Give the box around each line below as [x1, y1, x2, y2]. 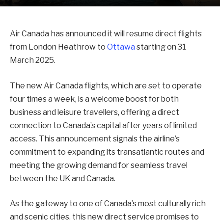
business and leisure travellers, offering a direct [10, 107, 179, 117]
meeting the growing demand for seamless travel [10, 160, 188, 170]
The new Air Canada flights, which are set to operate [10, 81, 202, 90]
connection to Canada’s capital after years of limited [10, 120, 197, 130]
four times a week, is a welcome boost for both [10, 94, 179, 104]
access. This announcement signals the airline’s [10, 134, 180, 143]
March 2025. [10, 55, 55, 65]
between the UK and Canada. [10, 173, 115, 183]
